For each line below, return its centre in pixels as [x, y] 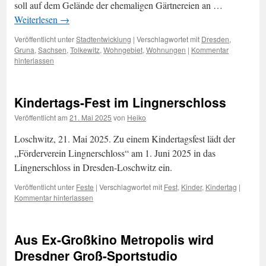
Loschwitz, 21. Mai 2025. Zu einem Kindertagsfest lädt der [125, 139]
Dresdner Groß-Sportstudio [96, 255]
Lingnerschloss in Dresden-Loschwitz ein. [93, 167]
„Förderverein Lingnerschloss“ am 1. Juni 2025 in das [115, 153]
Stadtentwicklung [104, 39]
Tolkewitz [85, 50]
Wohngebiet [123, 50]
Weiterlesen [37, 19]
